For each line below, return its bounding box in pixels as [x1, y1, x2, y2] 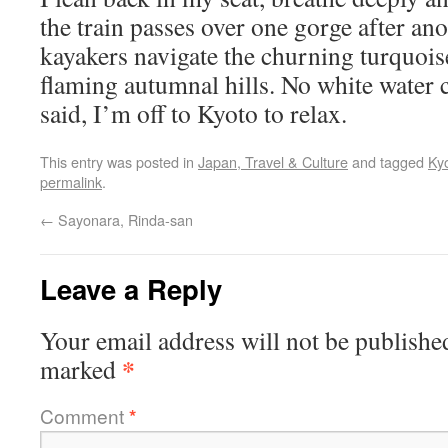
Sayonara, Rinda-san [54, 209, 193, 230]
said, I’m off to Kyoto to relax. [40, 96, 347, 130]
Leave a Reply [40, 269, 222, 308]
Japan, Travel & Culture [198, 151, 348, 172]
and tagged [348, 151, 428, 172]
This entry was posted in [40, 151, 198, 172]
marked [40, 352, 122, 386]
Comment [40, 402, 129, 429]
